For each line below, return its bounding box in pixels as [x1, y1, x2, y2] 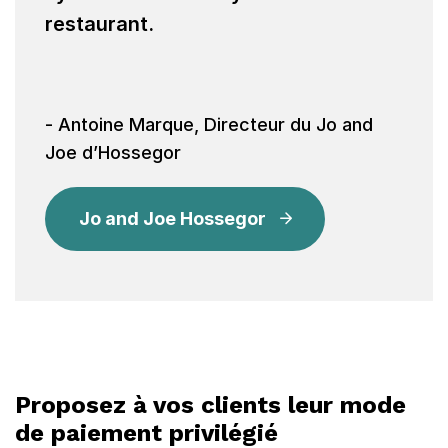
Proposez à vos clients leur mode [15, 391, 406, 419]
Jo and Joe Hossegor [79, 208, 266, 229]
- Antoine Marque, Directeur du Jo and [45, 114, 373, 135]
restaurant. [45, 12, 154, 36]
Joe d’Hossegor [45, 142, 181, 163]
